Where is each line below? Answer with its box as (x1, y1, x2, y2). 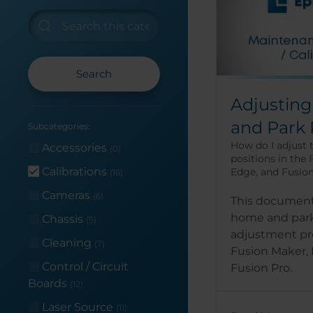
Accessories (39, 141, 110, 155)
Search (75, 67, 112, 81)
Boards (28, 277, 70, 291)
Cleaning (39, 236, 94, 250)
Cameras (39, 189, 93, 203)
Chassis (39, 212, 86, 226)
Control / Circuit (39, 260, 129, 274)
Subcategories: (28, 121, 90, 132)
